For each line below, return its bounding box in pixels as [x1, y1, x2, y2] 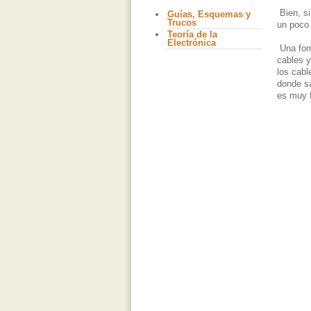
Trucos [167, 17, 196, 28]
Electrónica [167, 37, 216, 49]
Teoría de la [167, 29, 217, 40]
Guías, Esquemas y [167, 9, 251, 20]
